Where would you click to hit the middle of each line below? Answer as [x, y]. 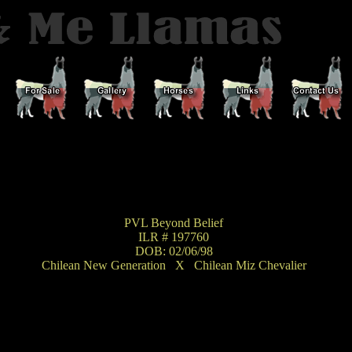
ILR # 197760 [174, 237]
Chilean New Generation [108, 265]
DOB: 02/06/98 [174, 251]
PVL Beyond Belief [174, 223]
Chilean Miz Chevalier [247, 265]
